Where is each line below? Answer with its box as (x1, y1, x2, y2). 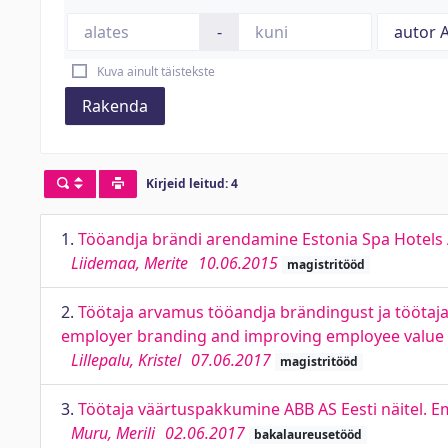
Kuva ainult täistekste (96, 63, 215, 80)
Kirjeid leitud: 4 (145, 175, 238, 193)
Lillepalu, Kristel (71, 349, 181, 371)
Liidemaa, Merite (71, 252, 188, 274)
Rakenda (82, 95, 148, 117)
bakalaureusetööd (253, 426, 362, 443)
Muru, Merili (71, 422, 155, 444)
